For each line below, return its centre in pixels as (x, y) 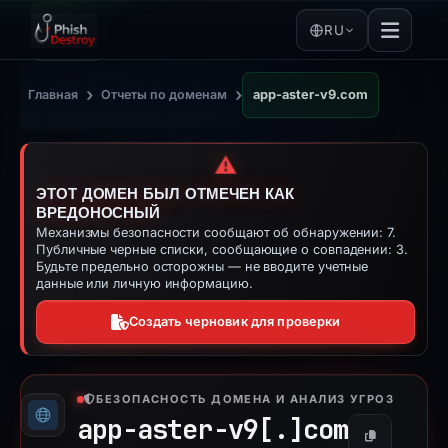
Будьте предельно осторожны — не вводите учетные (202, 266)
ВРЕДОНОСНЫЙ (98, 212)
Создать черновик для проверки (234, 321)
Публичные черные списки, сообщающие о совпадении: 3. (222, 249)
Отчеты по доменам (164, 94)
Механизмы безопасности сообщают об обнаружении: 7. (216, 232)
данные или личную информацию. (144, 283)
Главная (53, 94)
